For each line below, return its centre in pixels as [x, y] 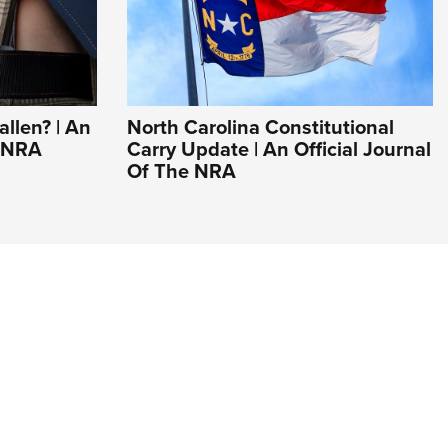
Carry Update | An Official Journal [279, 148]
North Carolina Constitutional [260, 126]
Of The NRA [181, 170]
